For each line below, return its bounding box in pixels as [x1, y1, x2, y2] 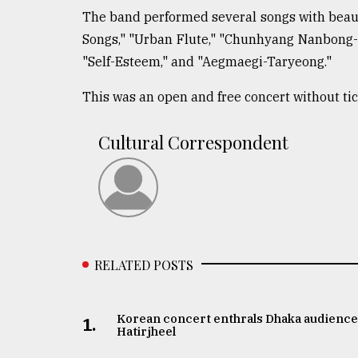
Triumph [16, 58, 75, 74]
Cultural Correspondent [98, 129, 288, 154]
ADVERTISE [16, 185, 92, 201]
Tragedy [28, 27, 85, 43]
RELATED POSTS [94, 256, 193, 273]
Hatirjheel [117, 323, 177, 339]
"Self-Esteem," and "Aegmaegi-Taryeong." [82, 53, 332, 70]
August [16, 97, 43, 109]
